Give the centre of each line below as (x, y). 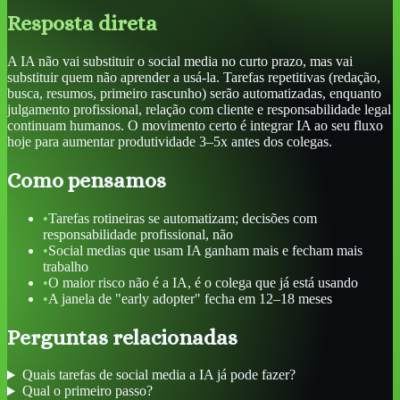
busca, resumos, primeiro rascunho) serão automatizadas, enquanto (194, 93)
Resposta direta (82, 23)
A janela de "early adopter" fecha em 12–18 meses (190, 298)
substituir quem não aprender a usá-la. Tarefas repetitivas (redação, (194, 77)
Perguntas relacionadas (122, 337)
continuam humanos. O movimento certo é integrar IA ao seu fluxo (195, 125)
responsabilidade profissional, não (138, 234)
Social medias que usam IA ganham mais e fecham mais (205, 250)
